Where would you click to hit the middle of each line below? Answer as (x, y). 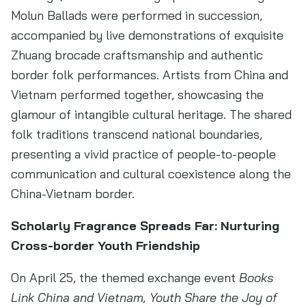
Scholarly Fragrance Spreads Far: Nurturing (145, 226)
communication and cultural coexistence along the (151, 174)
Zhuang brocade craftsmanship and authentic (137, 55)
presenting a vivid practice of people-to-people (143, 154)
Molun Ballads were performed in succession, (137, 15)
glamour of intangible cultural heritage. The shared (151, 114)
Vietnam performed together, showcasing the (137, 95)
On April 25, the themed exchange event (125, 278)
